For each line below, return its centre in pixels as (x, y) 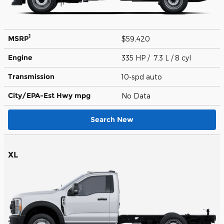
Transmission (31, 76)
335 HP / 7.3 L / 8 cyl (157, 57)
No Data (138, 95)
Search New (112, 119)
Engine (20, 57)
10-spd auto (143, 76)
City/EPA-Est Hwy (41, 95)
